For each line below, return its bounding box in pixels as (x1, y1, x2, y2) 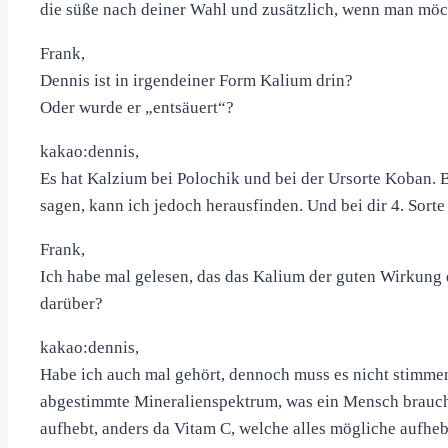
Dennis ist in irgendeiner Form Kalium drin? (40, 71, 353, 91)
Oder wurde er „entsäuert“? (40, 98, 234, 118)
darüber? (40, 294, 103, 314)
